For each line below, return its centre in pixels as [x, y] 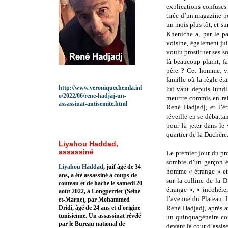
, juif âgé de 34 [122, 167]
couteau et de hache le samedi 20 [101, 183]
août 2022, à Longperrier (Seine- [101, 191]
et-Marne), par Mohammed [94, 199]
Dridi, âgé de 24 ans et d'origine [99, 207]
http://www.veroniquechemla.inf [101, 87]
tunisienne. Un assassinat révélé [100, 216]
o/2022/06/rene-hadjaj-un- [92, 95]
